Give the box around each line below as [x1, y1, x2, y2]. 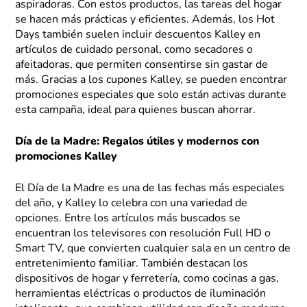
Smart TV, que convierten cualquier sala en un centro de [15, 243, 291, 255]
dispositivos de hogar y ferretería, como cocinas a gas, [15, 273, 280, 285]
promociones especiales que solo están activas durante [15, 90, 287, 101]
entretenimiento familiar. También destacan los [15, 258, 249, 270]
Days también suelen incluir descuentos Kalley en [15, 29, 261, 41]
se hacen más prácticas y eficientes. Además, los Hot [15, 14, 275, 26]
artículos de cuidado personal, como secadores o [15, 45, 254, 56]
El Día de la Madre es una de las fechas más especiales [15, 183, 285, 195]
